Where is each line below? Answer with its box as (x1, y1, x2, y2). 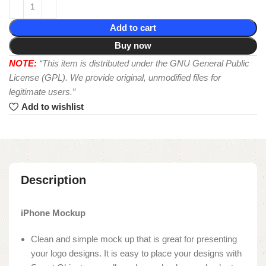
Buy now (115, 40, 151, 50)
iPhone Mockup (21, 207, 85, 218)
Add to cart (110, 22, 156, 33)
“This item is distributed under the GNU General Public (39, 58, 250, 68)
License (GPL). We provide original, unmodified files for (9, 72, 221, 83)
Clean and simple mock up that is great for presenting (31, 233, 237, 244)
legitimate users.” (9, 86, 76, 97)
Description (21, 173, 86, 186)
